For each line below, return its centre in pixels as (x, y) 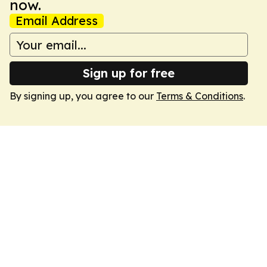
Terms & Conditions (200, 96)
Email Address (57, 21)
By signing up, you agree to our (83, 96)
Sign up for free (129, 73)
